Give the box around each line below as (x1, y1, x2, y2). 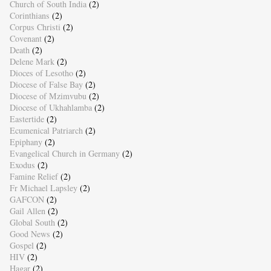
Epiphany (9, 136, 42, 148)
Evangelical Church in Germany (9, 148, 120, 160)
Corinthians (9, 10, 50, 22)
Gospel (9, 240, 34, 252)
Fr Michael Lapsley (9, 182, 77, 194)
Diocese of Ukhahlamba (9, 102, 92, 114)
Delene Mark (9, 56, 54, 68)
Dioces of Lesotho (9, 67, 73, 79)
